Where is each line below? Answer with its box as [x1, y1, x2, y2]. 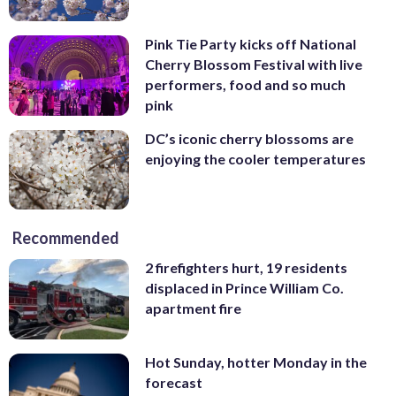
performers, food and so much [145, 76, 346, 94]
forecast [145, 374, 202, 392]
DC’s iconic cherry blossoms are [145, 129, 354, 147]
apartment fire [145, 300, 241, 317]
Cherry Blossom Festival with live [145, 56, 362, 73]
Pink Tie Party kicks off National [145, 35, 356, 53]
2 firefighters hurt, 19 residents [145, 259, 347, 277]
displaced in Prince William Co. [145, 279, 344, 297]
